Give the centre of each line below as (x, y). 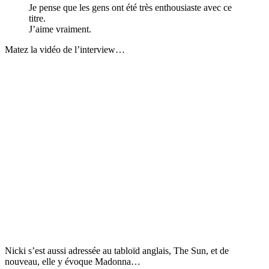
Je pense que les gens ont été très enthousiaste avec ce (130, 7)
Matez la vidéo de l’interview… (65, 49)
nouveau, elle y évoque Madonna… (73, 261)
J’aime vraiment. (60, 29)
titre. (37, 18)
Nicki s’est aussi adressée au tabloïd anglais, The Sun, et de (117, 250)
